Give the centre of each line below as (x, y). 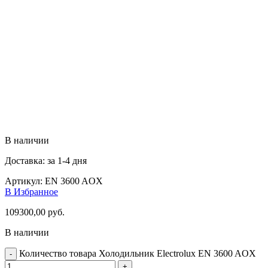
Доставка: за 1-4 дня (46, 160)
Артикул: (25, 181)
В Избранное (31, 191)
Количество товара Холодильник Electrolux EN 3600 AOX (138, 253)
